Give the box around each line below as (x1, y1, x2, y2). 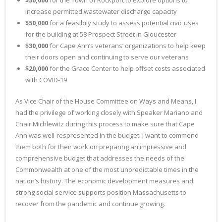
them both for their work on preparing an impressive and (15, 142, 186, 151)
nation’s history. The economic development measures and (15, 176, 193, 185)
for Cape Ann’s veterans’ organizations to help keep (48, 41, 206, 50)
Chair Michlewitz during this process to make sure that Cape (15, 119, 195, 128)
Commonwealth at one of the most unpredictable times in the (15, 165, 199, 174)
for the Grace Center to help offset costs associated (48, 64, 205, 73)
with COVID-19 (25, 75, 67, 84)
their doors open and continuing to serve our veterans (25, 53, 189, 61)
